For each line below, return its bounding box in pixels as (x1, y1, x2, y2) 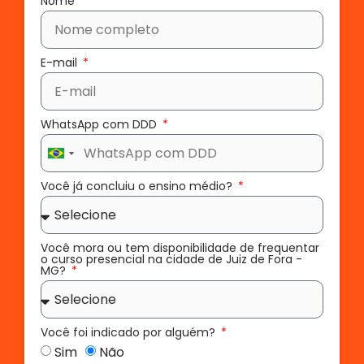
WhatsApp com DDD (41, 116, 160, 133)
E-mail (41, 54, 80, 71)
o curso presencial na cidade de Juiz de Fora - (41, 251, 302, 268)
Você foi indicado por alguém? (41, 324, 219, 341)
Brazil (48, 148, 82, 167)
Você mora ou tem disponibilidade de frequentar (41, 240, 319, 257)
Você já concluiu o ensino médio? (41, 178, 236, 195)
